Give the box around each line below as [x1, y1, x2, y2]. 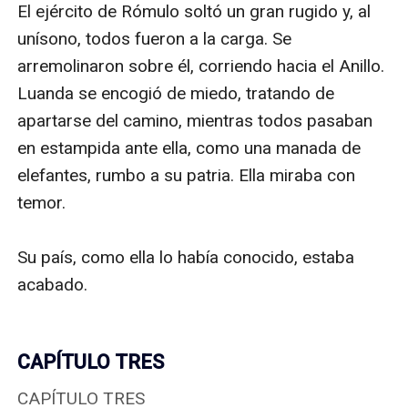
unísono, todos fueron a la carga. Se [17, 27, 292, 49]
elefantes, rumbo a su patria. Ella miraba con [17, 164, 356, 186]
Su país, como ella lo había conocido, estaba [17, 246, 355, 268]
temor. [17, 191, 66, 213]
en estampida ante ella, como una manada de [17, 137, 362, 158]
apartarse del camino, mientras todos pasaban [17, 109, 373, 131]
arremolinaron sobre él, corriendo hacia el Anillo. [17, 55, 385, 76]
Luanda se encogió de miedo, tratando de [17, 82, 335, 104]
